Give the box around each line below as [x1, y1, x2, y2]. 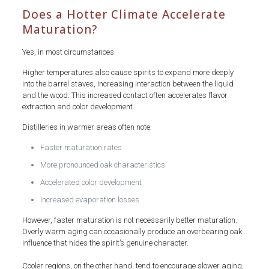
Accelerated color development [40, 177, 142, 187]
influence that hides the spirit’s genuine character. [22, 238, 189, 247]
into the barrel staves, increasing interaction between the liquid [22, 79, 234, 88]
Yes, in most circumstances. [22, 47, 116, 56]
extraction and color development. [22, 101, 134, 111]
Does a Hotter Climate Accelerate [22, 6, 226, 22]
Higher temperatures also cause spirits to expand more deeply [22, 67, 234, 77]
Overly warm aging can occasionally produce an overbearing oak [22, 226, 242, 236]
